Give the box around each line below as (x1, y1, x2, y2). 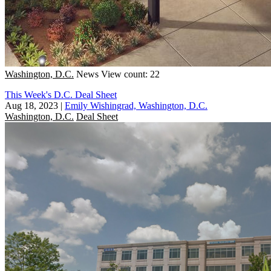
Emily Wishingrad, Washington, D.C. (65, 100, 207, 111)
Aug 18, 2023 (5, 100, 58, 111)
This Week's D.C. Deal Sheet (5, 89, 117, 100)
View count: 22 (101, 68, 160, 79)
